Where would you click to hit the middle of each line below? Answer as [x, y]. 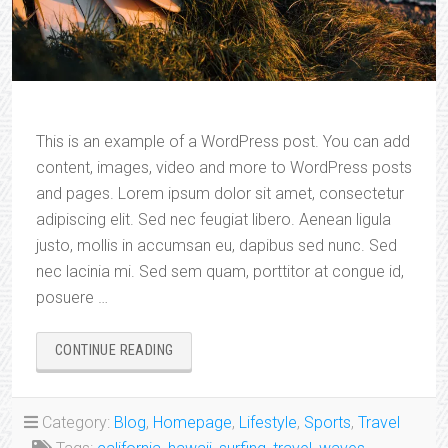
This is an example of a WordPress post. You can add [223, 141]
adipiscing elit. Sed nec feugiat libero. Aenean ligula [213, 219]
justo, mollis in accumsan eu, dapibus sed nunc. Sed [216, 245]
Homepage [192, 422]
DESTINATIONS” [219, 389]
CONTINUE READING [114, 350]
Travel [379, 422]
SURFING [199, 369]
